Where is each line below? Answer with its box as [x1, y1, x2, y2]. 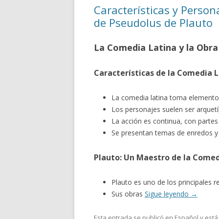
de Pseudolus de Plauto [94, 15, 213, 30]
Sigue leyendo [145, 189, 191, 198]
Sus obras [111, 189, 145, 198]
